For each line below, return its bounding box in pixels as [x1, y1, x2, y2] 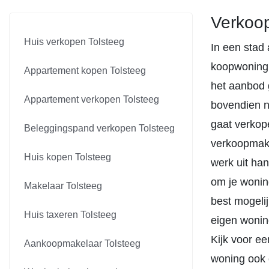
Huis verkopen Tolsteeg [24, 37, 124, 47]
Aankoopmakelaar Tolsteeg [24, 238, 141, 249]
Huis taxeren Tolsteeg [24, 210, 116, 220]
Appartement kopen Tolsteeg [24, 65, 146, 76]
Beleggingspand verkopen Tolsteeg [24, 123, 175, 133]
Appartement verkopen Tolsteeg [24, 94, 159, 104]
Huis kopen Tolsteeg [24, 152, 111, 162]
